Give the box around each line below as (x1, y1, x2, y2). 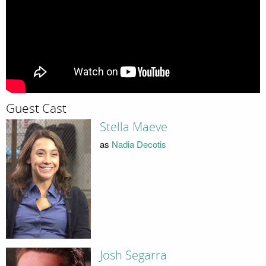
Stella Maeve (99, 120, 167, 135)
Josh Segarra (99, 248, 167, 262)
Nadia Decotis (111, 137, 166, 150)
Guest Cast (6, 100, 66, 116)
